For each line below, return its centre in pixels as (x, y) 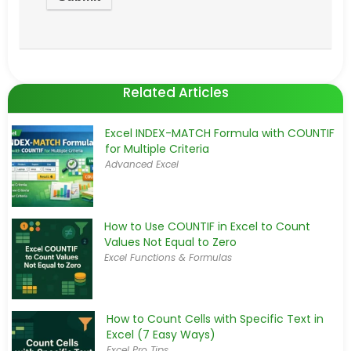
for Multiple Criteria (157, 148)
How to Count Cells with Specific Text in (215, 319)
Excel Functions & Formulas (168, 258)
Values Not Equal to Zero (171, 242)
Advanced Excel (142, 164)
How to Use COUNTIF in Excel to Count (208, 227)
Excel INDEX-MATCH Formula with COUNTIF (220, 133)
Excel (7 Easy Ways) (161, 335)
